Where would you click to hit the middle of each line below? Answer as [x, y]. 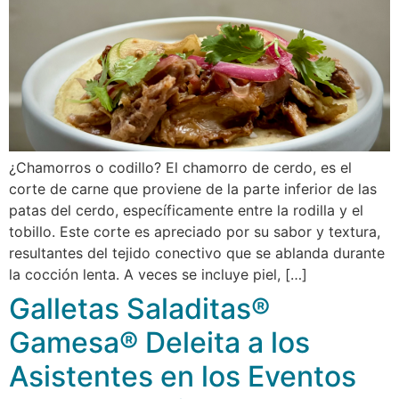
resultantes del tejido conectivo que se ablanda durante [197, 252]
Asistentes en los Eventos [183, 376]
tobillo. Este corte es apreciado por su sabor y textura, [195, 231]
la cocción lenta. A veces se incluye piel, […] [158, 274]
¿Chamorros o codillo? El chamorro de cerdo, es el [180, 167]
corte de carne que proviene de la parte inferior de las [193, 188]
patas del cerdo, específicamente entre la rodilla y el [186, 210]
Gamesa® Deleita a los [159, 342]
